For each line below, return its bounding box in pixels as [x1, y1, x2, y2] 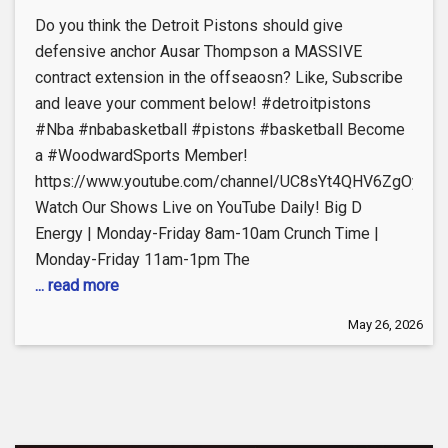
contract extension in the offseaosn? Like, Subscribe [35, 68, 403, 88]
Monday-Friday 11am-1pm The [35, 250, 250, 270]
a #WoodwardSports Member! [35, 146, 248, 166]
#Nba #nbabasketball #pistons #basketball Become [35, 120, 405, 140]
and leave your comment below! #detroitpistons [35, 94, 371, 114]
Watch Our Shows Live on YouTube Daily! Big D [35, 198, 362, 218]
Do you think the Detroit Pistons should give [35, 16, 343, 36]
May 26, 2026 [348, 317, 423, 333]
